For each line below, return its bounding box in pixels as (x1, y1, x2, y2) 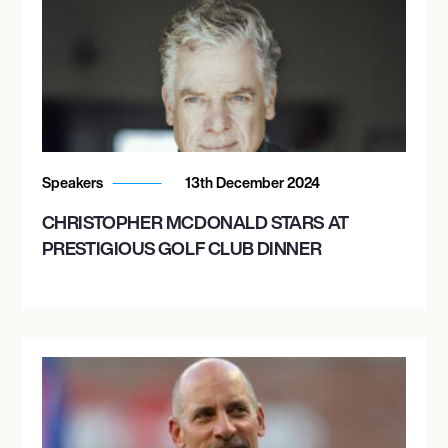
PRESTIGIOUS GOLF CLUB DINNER (41, 234, 322, 261)
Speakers (41, 171, 106, 193)
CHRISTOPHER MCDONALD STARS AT (41, 208, 349, 235)
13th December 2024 (181, 171, 320, 193)
